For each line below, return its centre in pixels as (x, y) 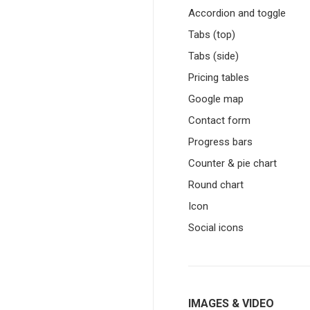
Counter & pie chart (232, 163)
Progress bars (220, 142)
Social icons (216, 228)
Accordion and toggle (237, 13)
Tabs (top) (212, 35)
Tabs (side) (213, 56)
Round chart (216, 185)
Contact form (219, 120)
